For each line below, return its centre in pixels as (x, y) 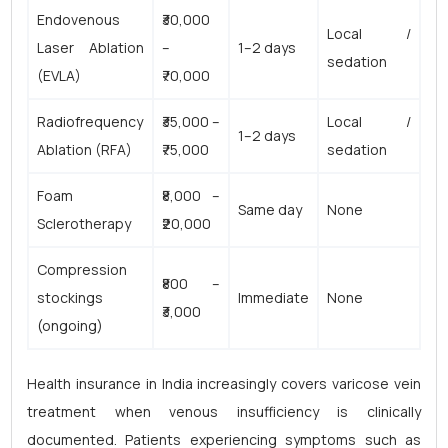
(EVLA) (59, 75)
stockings (70, 297)
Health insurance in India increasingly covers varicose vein (224, 383)
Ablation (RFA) (84, 149)
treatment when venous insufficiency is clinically (224, 411)
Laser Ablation (90, 47)
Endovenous (78, 19)
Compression (82, 269)
